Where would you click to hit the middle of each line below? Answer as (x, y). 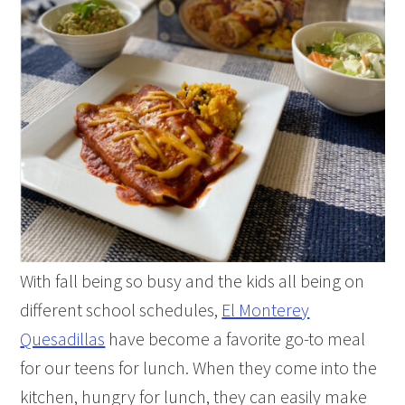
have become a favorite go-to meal (235, 338)
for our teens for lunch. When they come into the (199, 367)
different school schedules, (121, 309)
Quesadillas (63, 338)
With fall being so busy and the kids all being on (193, 280)
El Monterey (266, 309)
